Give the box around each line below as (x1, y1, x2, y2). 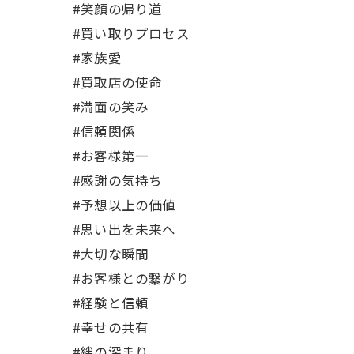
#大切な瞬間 (73, 244, 149, 263)
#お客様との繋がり (73, 269, 190, 288)
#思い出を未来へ (73, 220, 176, 239)
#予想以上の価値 (73, 195, 176, 214)
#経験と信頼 (73, 293, 149, 312)
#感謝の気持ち (73, 171, 163, 190)
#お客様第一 (73, 146, 149, 165)
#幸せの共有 (73, 318, 149, 337)
